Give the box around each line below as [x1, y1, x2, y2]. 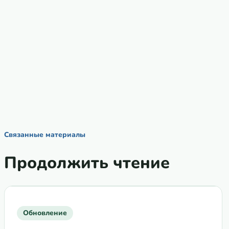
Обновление [23, 208, 67, 218]
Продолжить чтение [4, 152, 170, 174]
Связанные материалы [4, 129, 85, 140]
